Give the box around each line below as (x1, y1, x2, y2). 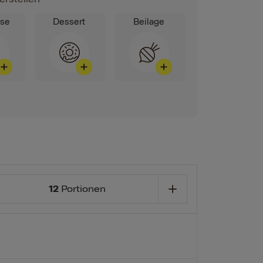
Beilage (133, 17, 165, 28)
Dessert (53, 17, 86, 28)
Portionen (58, 183, 106, 195)
